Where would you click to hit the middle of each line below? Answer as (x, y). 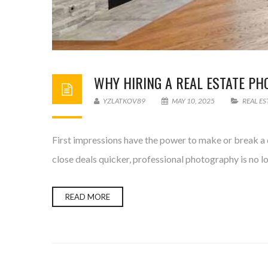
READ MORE (88, 197)
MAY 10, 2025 (193, 101)
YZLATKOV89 (124, 101)
